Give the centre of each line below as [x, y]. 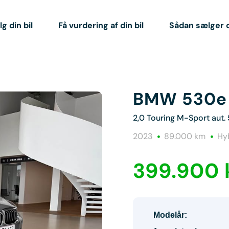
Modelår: [170, 215]
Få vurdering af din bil [101, 25]
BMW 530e [180, 99]
